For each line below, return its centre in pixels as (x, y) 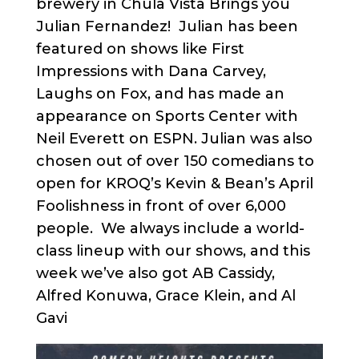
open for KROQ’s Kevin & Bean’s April (174, 183)
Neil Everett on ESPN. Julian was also (174, 138)
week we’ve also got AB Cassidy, (155, 273)
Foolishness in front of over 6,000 (161, 206)
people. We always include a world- (170, 228)
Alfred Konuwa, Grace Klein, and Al (165, 295)
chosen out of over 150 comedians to (175, 161)
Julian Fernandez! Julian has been (167, 26)
